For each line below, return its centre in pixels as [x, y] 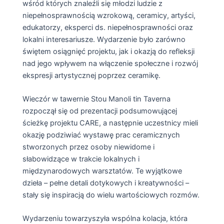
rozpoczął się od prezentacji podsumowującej [99, 111]
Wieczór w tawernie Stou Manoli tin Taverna [96, 99]
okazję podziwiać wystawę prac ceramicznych [101, 135]
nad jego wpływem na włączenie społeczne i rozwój [110, 63]
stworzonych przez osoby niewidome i [88, 147]
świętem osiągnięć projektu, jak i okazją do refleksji [108, 51]
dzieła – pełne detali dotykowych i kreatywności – [105, 183]
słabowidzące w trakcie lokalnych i [81, 159]
